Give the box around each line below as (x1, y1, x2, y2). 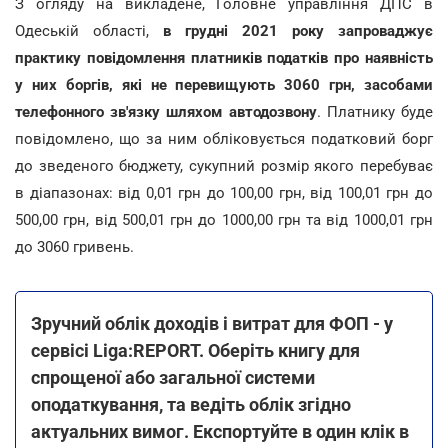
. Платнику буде (316, 102, 434, 121)
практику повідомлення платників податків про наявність (15, 48, 433, 67)
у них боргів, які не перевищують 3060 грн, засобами (15, 75, 433, 94)
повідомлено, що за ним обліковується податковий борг (15, 129, 433, 148)
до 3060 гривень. (15, 237, 134, 256)
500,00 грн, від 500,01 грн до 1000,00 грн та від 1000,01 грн (15, 210, 433, 229)
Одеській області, (15, 21, 163, 40)
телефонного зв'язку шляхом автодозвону (15, 102, 317, 121)
